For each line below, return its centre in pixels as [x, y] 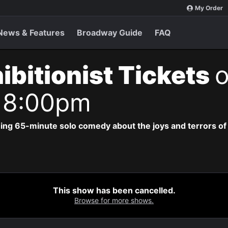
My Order [209, 8]
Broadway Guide [110, 33]
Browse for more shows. [114, 200]
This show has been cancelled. [114, 190]
